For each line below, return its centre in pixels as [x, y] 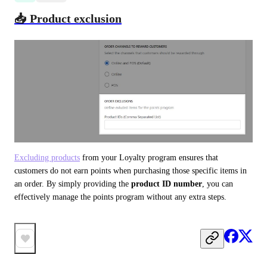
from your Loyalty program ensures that [149, 158]
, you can [218, 184]
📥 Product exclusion [68, 19]
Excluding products [47, 158]
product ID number [167, 184]
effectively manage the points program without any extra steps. [120, 197]
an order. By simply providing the [73, 184]
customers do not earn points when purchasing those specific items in [131, 171]
